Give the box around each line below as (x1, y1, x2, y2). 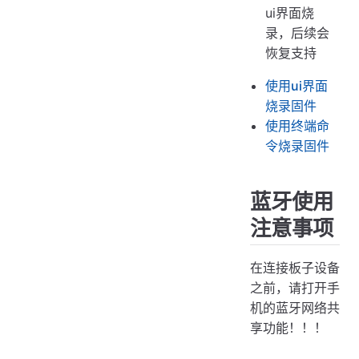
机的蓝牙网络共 (250, 300, 340, 317)
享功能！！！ (250, 320, 327, 337)
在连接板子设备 (250, 260, 340, 276)
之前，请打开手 (250, 280, 340, 296)
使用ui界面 (265, 77, 329, 94)
